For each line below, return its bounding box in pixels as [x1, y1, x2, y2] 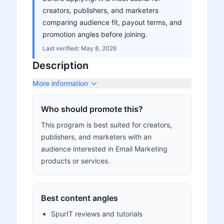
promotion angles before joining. [42, 30, 147, 38]
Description [32, 59, 88, 71]
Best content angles [41, 193, 118, 203]
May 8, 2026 [81, 44, 117, 52]
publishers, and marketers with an [41, 132, 151, 141]
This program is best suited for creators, [41, 120, 172, 129]
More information [32, 79, 88, 87]
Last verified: [42, 44, 81, 52]
